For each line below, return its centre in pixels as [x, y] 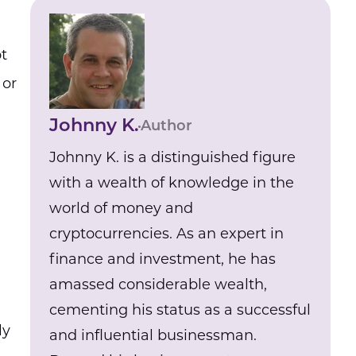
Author [167, 127]
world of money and [122, 208]
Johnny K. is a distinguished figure [173, 157]
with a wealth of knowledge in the [172, 183]
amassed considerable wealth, [159, 284]
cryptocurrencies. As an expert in [167, 234]
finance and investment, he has [163, 259]
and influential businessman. [153, 335]
